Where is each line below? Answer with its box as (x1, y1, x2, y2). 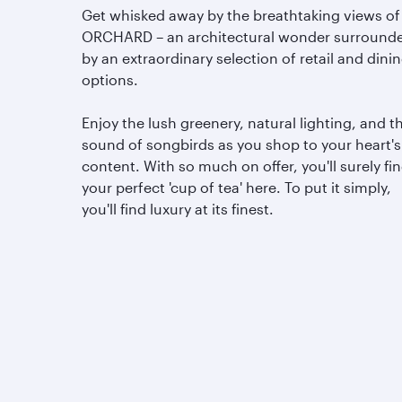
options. (82, 71, 138, 88)
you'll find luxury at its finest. (82, 200, 274, 217)
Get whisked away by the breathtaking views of (82, 6, 400, 23)
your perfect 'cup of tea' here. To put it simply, (82, 179, 391, 196)
